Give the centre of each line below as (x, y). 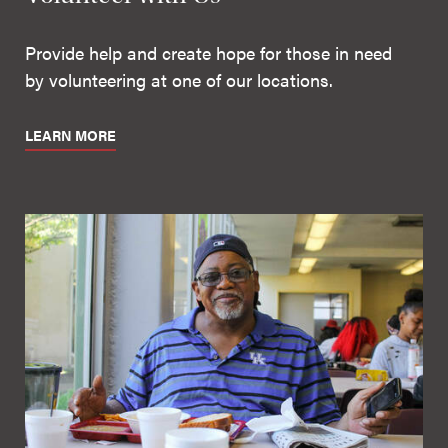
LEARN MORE (70, 135)
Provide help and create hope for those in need (208, 52)
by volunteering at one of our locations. (179, 79)
